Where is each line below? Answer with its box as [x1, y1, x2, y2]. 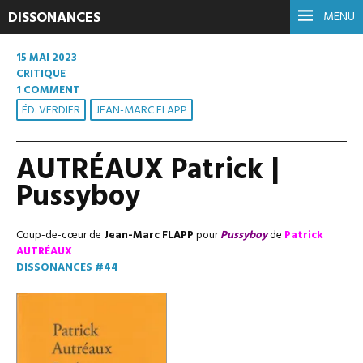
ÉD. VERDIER [22, 101, 80, 120]
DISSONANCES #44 [16, 259, 118, 276]
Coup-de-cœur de [16, 227, 101, 244]
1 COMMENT [16, 82, 80, 99]
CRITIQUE [16, 66, 66, 83]
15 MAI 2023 [16, 49, 77, 66]
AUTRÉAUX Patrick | [16, 147, 280, 194]
